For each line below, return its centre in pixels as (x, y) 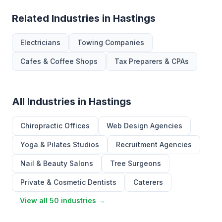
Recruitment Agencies (154, 144)
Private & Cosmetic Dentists (68, 182)
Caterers (148, 182)
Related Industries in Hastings (84, 18)
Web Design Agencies (144, 126)
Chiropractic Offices (55, 126)
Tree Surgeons (136, 163)
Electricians (40, 42)
